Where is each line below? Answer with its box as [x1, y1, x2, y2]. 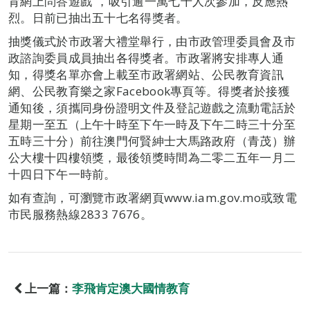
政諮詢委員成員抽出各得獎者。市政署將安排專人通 [8, 50, 284, 66]
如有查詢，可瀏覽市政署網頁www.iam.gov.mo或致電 [8, 190, 297, 206]
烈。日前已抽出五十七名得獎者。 [8, 10, 188, 26]
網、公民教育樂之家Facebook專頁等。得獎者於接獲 [8, 83, 291, 99]
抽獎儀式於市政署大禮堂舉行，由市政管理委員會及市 [8, 33, 296, 49]
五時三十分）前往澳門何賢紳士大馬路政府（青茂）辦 [8, 133, 296, 149]
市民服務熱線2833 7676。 [8, 206, 152, 222]
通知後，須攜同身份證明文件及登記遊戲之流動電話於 [8, 100, 296, 116]
